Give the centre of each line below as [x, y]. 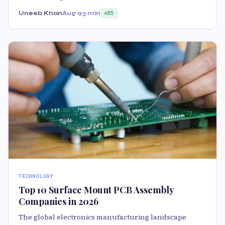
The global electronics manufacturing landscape [102, 217]
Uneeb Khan [40, 13]
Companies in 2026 [59, 202]
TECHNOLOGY [36, 176]
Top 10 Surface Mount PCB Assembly [96, 190]
